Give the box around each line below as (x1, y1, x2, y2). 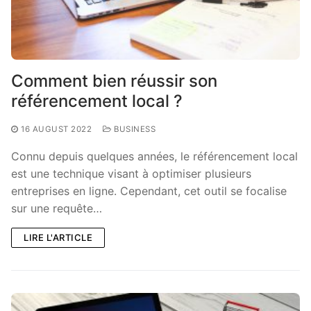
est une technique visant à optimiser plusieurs (11, 166, 251, 180)
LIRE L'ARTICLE (24, 231, 92, 243)
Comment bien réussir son (11, 70, 217, 91)
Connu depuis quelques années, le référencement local (11, 149, 298, 163)
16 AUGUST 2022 (21, 124, 92, 134)
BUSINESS (111, 124, 155, 134)
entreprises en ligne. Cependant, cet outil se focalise (11, 183, 287, 198)
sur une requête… (11, 201, 102, 215)
